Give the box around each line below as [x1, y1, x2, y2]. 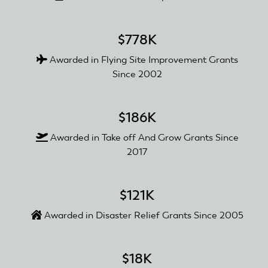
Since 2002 [112, 68, 162, 80]
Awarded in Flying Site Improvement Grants [47, 53, 238, 65]
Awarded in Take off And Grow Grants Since [47, 131, 239, 143]
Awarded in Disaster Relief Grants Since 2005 [41, 209, 243, 221]
